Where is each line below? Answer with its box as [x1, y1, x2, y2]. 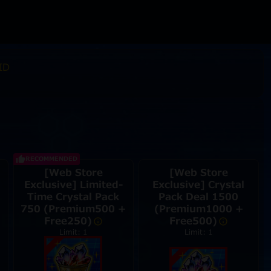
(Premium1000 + [154, 202, 243, 217]
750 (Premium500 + [21, 202, 126, 217]
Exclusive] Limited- [24, 178, 123, 192]
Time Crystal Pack [27, 190, 120, 204]
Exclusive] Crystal [152, 178, 245, 192]
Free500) [169, 214, 217, 229]
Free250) [44, 214, 92, 229]
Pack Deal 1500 [158, 190, 239, 204]
